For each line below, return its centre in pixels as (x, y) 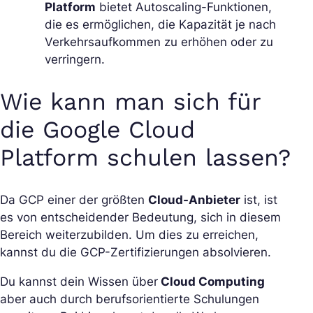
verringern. (75, 59)
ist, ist (259, 199)
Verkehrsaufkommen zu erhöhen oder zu (159, 42)
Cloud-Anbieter (194, 199)
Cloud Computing (211, 281)
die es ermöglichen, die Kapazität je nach (160, 24)
